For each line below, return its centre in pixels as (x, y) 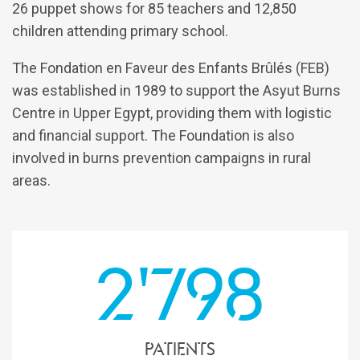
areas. (31, 180)
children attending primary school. (120, 31)
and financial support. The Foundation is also (153, 135)
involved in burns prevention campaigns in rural (162, 157)
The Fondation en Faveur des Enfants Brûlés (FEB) (171, 67)
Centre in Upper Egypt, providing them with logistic (172, 112)
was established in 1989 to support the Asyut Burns (176, 90)
